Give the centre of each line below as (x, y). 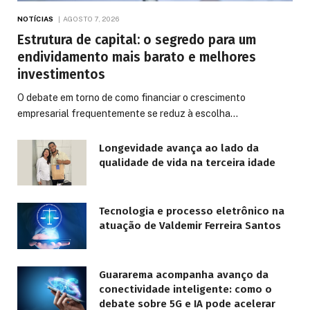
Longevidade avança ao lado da (179, 148)
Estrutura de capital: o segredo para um (137, 39)
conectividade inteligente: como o (185, 290)
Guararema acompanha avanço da (184, 275)
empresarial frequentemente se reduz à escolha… (128, 113)
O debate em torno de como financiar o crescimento (131, 97)
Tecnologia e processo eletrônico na (192, 211)
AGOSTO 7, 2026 (91, 18)
